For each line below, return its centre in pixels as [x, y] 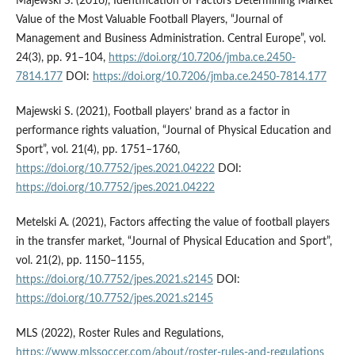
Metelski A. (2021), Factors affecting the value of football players [172, 223]
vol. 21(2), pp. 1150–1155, [80, 261]
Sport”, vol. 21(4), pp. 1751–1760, [97, 150]
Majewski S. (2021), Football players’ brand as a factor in [153, 112]
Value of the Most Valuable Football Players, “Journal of [149, 20]
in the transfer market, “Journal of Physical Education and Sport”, [174, 242]
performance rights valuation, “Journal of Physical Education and [173, 131]
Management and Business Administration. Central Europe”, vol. [170, 39]
